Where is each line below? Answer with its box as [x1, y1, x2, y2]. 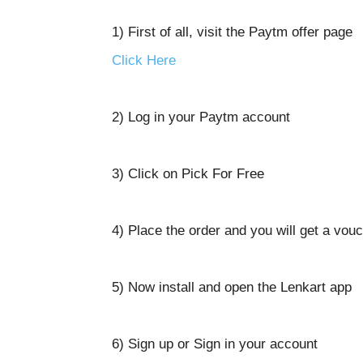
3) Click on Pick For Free [112, 166, 264, 181]
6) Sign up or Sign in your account [112, 336, 318, 352]
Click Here [112, 53, 176, 68]
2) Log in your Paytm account [112, 109, 294, 125]
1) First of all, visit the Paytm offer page [112, 24, 352, 40]
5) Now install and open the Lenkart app [112, 280, 352, 295]
